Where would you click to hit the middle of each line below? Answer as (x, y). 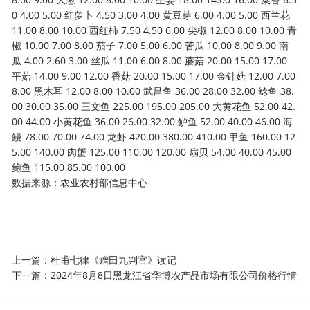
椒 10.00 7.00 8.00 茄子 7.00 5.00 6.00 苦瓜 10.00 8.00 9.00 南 (151, 45)
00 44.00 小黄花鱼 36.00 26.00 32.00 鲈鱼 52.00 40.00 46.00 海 (153, 121)
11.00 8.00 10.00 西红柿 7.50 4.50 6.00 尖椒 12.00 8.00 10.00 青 (155, 30)
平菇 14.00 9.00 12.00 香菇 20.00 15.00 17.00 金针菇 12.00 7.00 (154, 76)
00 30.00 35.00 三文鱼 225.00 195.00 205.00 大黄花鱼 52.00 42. (154, 106)
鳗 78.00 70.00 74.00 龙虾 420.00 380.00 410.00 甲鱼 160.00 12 (154, 137)
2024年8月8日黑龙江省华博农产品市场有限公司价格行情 (174, 275)
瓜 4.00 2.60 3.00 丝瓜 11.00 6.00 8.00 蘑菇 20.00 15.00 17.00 (150, 61)
